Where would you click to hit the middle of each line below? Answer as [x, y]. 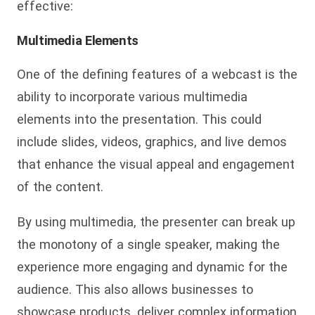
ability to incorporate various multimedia [132, 97]
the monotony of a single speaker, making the [148, 245]
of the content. [60, 187]
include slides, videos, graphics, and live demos [152, 142]
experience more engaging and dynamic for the [152, 267]
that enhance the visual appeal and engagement [156, 165]
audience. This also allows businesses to [135, 290]
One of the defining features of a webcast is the [157, 75]
